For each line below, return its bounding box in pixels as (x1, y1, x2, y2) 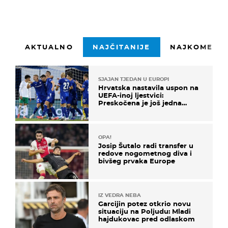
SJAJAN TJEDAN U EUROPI (98, 75, 169, 82)
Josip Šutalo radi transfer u (98, 141, 193, 150)
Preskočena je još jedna (98, 98, 182, 107)
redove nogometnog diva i (98, 149, 192, 158)
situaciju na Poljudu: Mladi (98, 207, 191, 216)
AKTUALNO (25, 42, 73, 51)
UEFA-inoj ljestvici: (98, 91, 163, 99)
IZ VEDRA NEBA (98, 192, 141, 199)
